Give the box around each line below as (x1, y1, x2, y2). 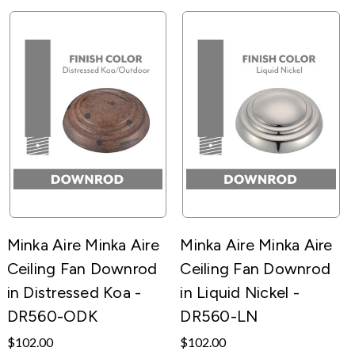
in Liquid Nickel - (180, 282, 300, 302)
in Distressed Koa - (6, 282, 142, 302)
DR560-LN (180, 306, 258, 326)
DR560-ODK (6, 306, 97, 326)
